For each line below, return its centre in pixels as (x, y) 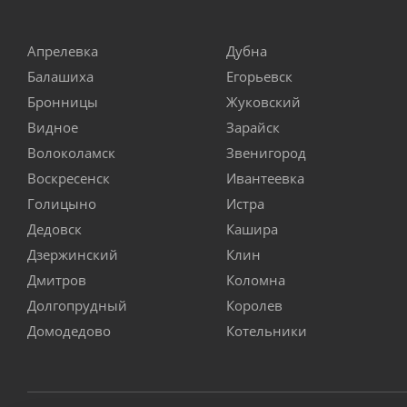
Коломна (256, 280)
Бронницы (63, 102)
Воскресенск (69, 179)
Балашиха (60, 77)
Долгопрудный (77, 306)
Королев (254, 306)
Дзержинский (73, 255)
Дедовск (55, 229)
